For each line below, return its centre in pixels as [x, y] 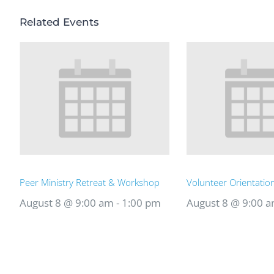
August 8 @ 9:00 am [67, 202]
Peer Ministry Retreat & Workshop [90, 182]
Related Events [59, 22]
